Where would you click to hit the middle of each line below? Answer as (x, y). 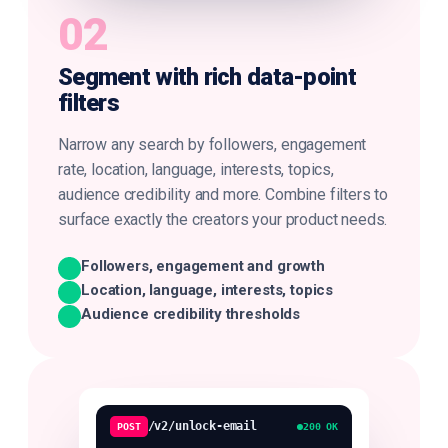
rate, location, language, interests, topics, (196, 169)
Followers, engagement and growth (203, 266)
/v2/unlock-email (202, 426)
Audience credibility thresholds (191, 314)
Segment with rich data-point (207, 77)
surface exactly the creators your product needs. (223, 219)
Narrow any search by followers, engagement (212, 144)
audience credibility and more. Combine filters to (223, 194)
